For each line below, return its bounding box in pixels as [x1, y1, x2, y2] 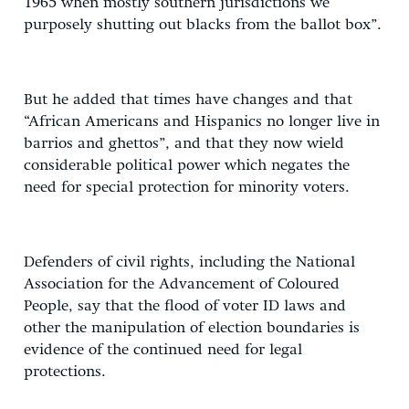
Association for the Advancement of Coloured [24, 276, 340, 292]
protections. [24, 363, 106, 380]
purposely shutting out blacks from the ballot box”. [24, 16, 382, 33]
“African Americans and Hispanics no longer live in [24, 113, 380, 130]
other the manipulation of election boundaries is [24, 320, 360, 336]
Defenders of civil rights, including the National [24, 254, 355, 270]
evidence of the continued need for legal [24, 341, 302, 358]
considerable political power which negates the [24, 157, 350, 173]
